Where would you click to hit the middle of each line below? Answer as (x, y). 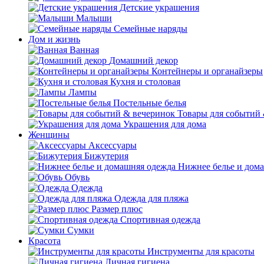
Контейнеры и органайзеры (207, 71)
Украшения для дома (165, 124)
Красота (44, 241)
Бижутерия (106, 156)
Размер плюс (117, 209)
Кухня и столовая (145, 82)
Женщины (49, 135)
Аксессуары (113, 145)
